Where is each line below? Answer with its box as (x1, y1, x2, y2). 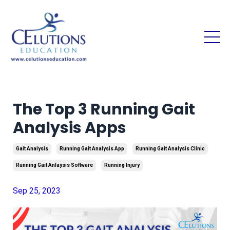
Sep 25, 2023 (13, 185, 61, 196)
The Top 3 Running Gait (13, 98, 195, 120)
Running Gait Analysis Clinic (136, 145, 205, 151)
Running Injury (104, 162, 140, 168)
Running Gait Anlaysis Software (16, 162, 93, 168)
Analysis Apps (13, 117, 126, 139)
